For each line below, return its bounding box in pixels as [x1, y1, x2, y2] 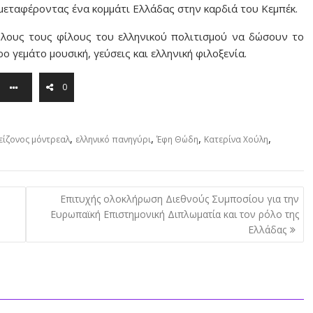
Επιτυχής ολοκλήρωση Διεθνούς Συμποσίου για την [59, 192, 299, 206]
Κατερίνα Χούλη [204, 133, 268, 145]
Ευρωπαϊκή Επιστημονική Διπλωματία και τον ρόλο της [50, 208, 299, 221]
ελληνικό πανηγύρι [75, 133, 151, 145]
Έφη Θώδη [156, 133, 198, 145]
